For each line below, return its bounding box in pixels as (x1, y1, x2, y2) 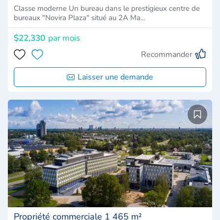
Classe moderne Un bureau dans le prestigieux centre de (14, 3, 200, 13)
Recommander (141, 49, 192, 60)
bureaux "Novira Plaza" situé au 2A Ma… (14, 12, 145, 23)
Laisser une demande (78, 71, 153, 82)
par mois (48, 32, 80, 44)
